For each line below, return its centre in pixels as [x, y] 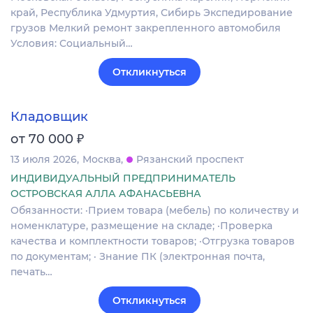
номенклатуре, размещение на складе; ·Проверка [141, 225]
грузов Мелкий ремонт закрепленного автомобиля [146, 28]
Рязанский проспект [190, 159]
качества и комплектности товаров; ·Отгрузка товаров [153, 241]
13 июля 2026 [44, 159]
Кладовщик [49, 116]
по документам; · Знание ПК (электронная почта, [138, 256]
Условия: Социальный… [72, 44]
